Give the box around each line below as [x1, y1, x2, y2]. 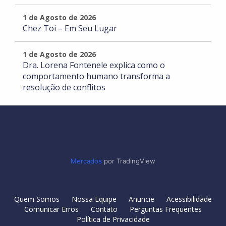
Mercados [71, 157, 102, 165]
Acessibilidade [166, 194, 212, 204]
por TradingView [102, 157, 155, 165]
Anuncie [129, 194, 154, 204]
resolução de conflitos [23, 82, 105, 93]
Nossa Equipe [72, 194, 117, 204]
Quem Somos [14, 194, 60, 204]
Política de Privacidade [76, 214, 150, 224]
